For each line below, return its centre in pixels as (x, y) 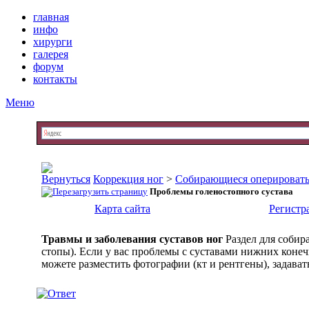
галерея (51, 54)
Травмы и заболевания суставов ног (132, 239)
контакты (55, 79)
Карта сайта (122, 209)
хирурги (53, 42)
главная (51, 17)
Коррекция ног (128, 179)
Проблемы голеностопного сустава (221, 191)
